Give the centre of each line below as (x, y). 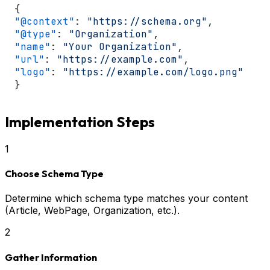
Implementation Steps (80, 121)
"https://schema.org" (147, 22)
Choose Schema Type (54, 174)
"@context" (45, 22)
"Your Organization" (120, 47)
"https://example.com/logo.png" (153, 72)
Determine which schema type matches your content (126, 199)
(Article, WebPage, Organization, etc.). (92, 211)
